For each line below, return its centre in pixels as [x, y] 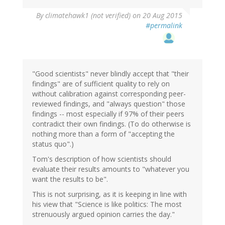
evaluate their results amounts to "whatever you [111, 169]
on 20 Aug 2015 [156, 16]
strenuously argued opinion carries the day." [103, 214]
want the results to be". [70, 179]
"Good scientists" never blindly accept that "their [110, 74]
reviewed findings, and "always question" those [109, 104]
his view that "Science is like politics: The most [107, 204]
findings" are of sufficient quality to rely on [101, 84]
